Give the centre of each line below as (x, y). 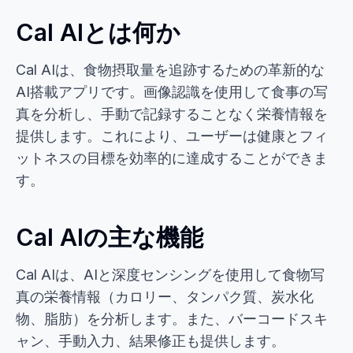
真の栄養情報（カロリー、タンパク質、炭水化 (165, 297)
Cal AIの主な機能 (110, 237)
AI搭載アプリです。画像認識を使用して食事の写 (172, 92)
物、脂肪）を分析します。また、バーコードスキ (172, 319)
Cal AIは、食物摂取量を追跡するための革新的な (170, 70)
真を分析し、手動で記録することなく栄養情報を (172, 114)
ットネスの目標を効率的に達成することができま (172, 158)
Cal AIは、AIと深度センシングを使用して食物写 (170, 275)
